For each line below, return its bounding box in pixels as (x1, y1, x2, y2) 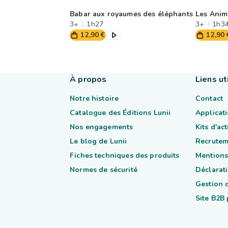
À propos (70, 74, 107, 85)
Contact (195, 94, 223, 103)
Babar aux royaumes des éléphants (70, 9, 193, 19)
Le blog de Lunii (70, 136, 127, 146)
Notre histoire (70, 94, 119, 103)
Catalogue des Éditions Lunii (70, 108, 171, 118)
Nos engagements (70, 122, 133, 132)
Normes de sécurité (70, 165, 137, 175)
